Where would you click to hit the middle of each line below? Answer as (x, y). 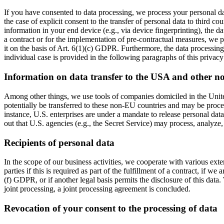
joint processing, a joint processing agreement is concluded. (97, 189)
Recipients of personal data (59, 142)
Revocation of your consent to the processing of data (111, 208)
